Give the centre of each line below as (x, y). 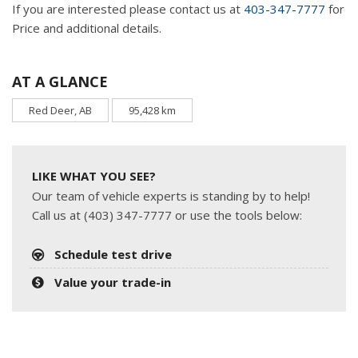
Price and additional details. (87, 28)
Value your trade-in (113, 282)
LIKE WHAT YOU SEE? (94, 175)
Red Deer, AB (60, 110)
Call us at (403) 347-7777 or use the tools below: (167, 215)
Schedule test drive (113, 254)
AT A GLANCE (60, 81)
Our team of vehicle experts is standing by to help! (171, 195)
